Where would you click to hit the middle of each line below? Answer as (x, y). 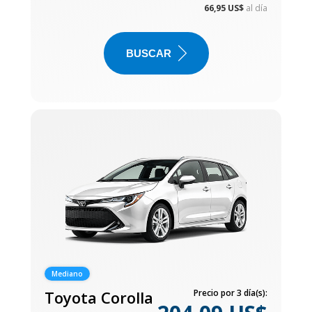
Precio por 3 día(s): (231, 292)
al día (257, 8)
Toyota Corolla (99, 297)
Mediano (67, 273)
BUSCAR (148, 53)
